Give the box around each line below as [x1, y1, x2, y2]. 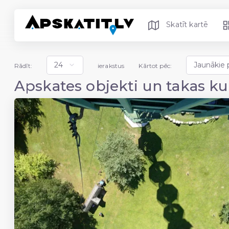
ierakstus [97, 62, 125, 70]
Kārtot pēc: [139, 62, 172, 70]
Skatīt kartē [166, 20, 209, 30]
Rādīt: [14, 62, 32, 70]
